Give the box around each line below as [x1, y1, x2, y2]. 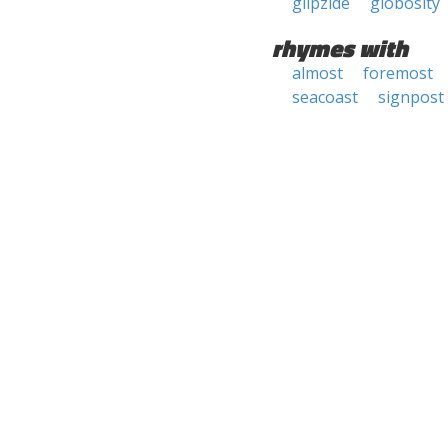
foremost [363, 62, 433, 84]
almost [292, 62, 343, 84]
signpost [378, 86, 444, 108]
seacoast [292, 86, 358, 108]
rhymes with [272, 30, 408, 66]
